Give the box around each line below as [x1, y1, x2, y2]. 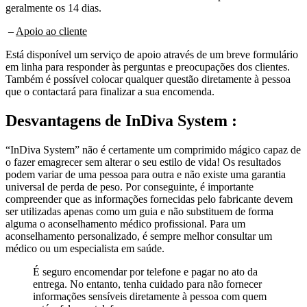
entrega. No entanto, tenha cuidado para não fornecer [33, 278, 262, 290]
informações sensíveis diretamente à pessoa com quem [33, 290, 267, 302]
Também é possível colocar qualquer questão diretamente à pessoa [5, 73, 291, 85]
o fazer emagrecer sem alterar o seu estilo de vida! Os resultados [5, 156, 281, 168]
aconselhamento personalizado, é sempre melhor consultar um [5, 230, 272, 242]
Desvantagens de [5, 111, 125, 130]
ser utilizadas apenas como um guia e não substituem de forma [5, 205, 273, 217]
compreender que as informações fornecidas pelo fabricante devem [5, 193, 293, 205]
